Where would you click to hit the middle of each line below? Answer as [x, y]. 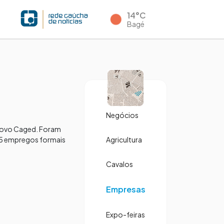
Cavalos [119, 164]
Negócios [122, 115]
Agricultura [124, 139]
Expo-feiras [125, 214]
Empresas [125, 189]
